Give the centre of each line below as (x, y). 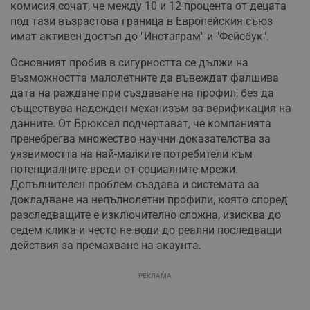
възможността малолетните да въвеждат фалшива (145, 78)
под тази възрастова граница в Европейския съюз (142, 21)
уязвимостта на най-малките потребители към (131, 154)
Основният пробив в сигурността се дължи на (129, 63)
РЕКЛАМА (155, 276)
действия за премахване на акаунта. (106, 246)
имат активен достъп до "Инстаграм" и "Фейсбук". (140, 37)
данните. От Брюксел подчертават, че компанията (141, 124)
